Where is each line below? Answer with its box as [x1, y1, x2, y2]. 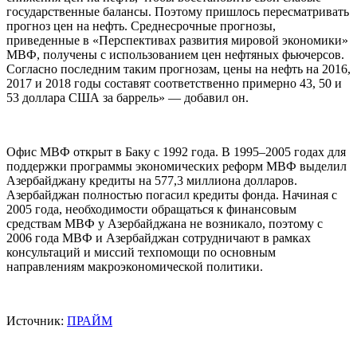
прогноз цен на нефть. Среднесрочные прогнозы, [6, 19, 276, 33]
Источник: [6, 314, 67, 328]
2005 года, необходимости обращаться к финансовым [6, 202, 296, 217]
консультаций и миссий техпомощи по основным [6, 245, 276, 260]
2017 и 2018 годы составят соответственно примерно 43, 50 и [6, 76, 342, 91]
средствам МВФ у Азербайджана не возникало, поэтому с [6, 217, 323, 231]
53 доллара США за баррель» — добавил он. [6, 91, 249, 105]
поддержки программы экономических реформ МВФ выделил [6, 159, 347, 174]
